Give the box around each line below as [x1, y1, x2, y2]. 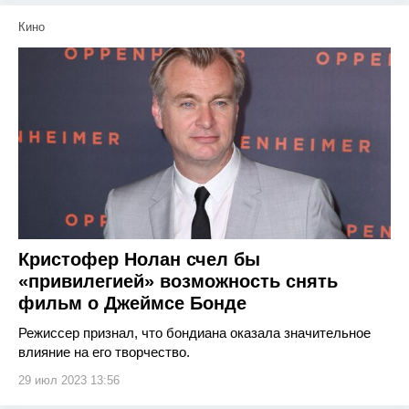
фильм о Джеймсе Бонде [18, 293, 246, 313]
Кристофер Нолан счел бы [18, 249, 260, 269]
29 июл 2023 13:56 [18, 373, 120, 387]
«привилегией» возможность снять [18, 271, 338, 291]
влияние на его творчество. [18, 344, 190, 360]
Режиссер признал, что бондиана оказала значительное [18, 325, 371, 341]
